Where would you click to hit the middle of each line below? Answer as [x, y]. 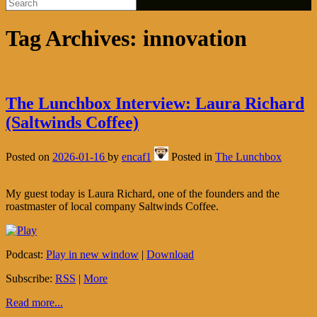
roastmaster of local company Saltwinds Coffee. [112, 206]
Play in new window [92, 254]
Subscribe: [30, 278]
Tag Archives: [74, 39]
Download [170, 254]
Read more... [34, 302]
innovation [195, 39]
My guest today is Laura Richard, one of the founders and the [143, 193]
